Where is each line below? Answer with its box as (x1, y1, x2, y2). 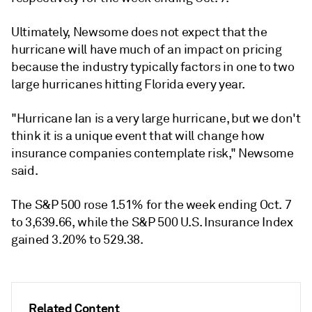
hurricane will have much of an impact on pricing (11, 41, 282, 57)
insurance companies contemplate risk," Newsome (11, 145, 294, 161)
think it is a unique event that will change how (11, 127, 265, 143)
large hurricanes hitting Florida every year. (11, 76, 245, 92)
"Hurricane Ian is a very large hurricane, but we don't (11, 110, 301, 126)
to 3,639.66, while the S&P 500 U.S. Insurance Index (11, 214, 293, 230)
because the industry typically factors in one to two (11, 58, 295, 75)
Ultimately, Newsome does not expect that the (11, 24, 267, 40)
